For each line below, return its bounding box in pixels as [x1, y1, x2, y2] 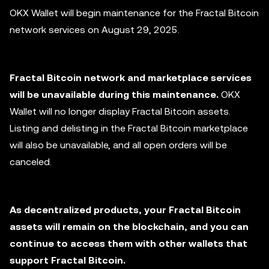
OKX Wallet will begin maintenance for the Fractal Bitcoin [10, 7, 259, 19]
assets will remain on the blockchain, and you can [10, 221, 249, 232]
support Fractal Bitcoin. [10, 255, 125, 266]
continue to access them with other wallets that [10, 238, 247, 249]
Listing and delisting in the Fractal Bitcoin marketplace [10, 122, 248, 134]
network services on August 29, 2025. [10, 24, 180, 35]
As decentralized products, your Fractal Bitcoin [10, 204, 241, 216]
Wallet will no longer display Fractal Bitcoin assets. [10, 106, 231, 117]
